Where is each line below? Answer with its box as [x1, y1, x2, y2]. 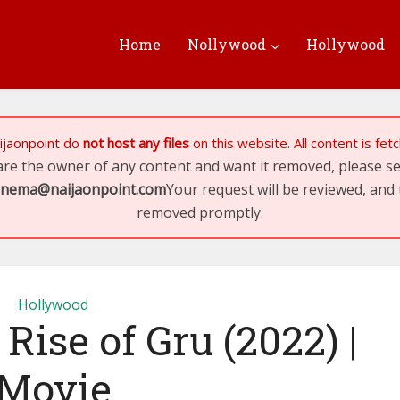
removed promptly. [137, 203, 263, 222]
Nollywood [187, 35, 266, 54]
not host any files [83, 134, 189, 152]
